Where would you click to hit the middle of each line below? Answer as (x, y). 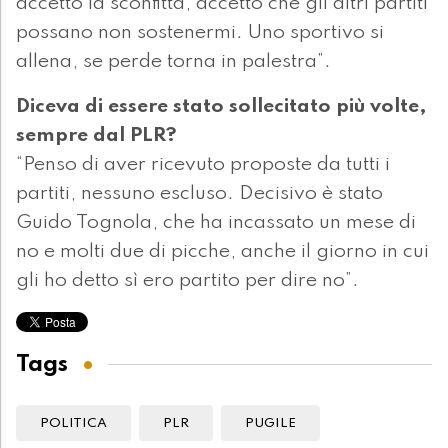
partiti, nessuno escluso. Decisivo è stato (199, 194)
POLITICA (73, 424)
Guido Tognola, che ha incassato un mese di (216, 223)
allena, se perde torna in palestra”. (173, 62)
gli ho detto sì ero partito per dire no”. (187, 281)
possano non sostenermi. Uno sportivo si (200, 33)
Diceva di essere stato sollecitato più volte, (221, 107)
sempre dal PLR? (96, 136)
